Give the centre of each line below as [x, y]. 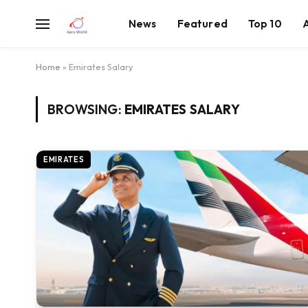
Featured [202, 23]
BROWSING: [86, 109]
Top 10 [265, 23]
